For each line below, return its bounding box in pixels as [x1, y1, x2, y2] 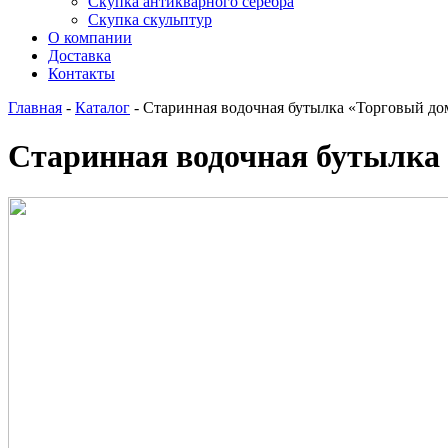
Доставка [48, 47, 111, 64]
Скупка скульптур [88, 11, 212, 28]
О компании [48, 29, 132, 46]
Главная [8, 99, 62, 116]
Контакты [48, 65, 115, 82]
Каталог [75, 99, 130, 116]
